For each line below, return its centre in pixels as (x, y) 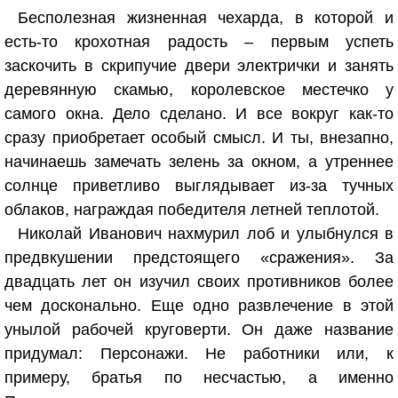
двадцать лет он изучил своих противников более (199, 282)
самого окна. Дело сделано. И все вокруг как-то (199, 114)
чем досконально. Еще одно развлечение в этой (199, 306)
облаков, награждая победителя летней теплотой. (192, 210)
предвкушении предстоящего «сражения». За (199, 258)
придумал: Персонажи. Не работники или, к (199, 354)
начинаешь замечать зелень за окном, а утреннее (199, 162)
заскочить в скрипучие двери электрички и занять (199, 66)
